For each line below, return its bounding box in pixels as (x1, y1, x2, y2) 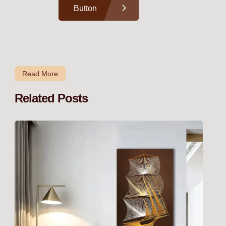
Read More (22, 70, 58, 78)
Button (73, 4, 97, 13)
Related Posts (15, 91, 88, 105)
